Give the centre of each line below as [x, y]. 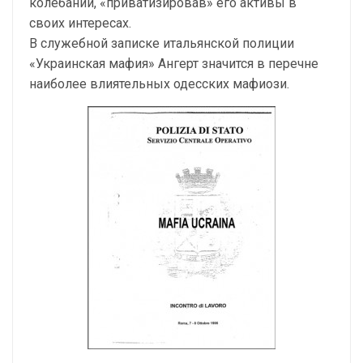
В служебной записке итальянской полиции [162, 43]
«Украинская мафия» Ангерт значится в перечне [174, 64]
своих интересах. [80, 23]
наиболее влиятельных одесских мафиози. [159, 84]
